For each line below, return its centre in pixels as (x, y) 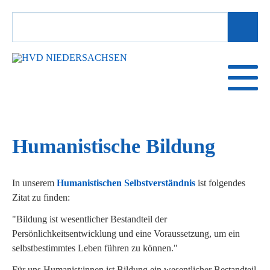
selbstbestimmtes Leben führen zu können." (95, 248)
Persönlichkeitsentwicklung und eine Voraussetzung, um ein (126, 234)
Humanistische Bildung (114, 146)
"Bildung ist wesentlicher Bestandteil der (89, 219)
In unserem (34, 183)
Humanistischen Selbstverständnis (126, 183)
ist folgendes (220, 183)
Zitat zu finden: (41, 197)
